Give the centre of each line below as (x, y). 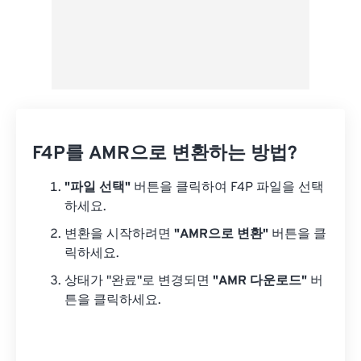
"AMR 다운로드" (260, 281)
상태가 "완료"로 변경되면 (139, 281)
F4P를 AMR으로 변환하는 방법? (165, 154)
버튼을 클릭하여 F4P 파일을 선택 (227, 188)
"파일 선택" (98, 188)
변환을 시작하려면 (119, 234)
